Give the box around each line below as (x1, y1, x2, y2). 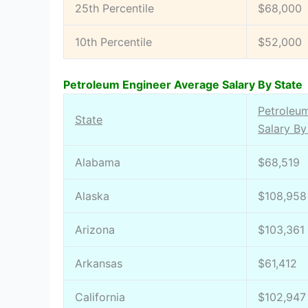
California (75, 289, 125, 304)
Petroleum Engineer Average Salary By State (63, 77, 302, 91)
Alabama (75, 155, 120, 169)
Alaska (75, 188, 109, 203)
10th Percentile (75, 34, 152, 49)
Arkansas (75, 256, 122, 270)
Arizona (75, 222, 115, 236)
